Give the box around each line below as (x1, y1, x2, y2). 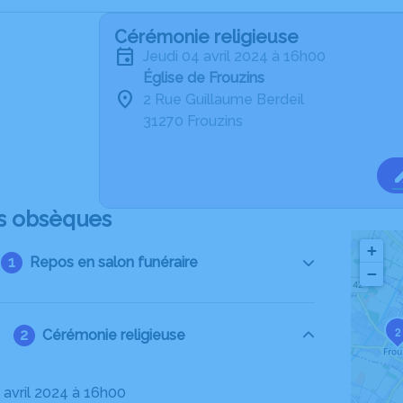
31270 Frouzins (143, 112, 243, 130)
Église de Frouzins (143, 69, 264, 86)
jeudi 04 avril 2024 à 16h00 (149, 48, 326, 65)
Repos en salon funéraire (29, 254, 198, 271)
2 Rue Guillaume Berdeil (143, 91, 304, 108)
